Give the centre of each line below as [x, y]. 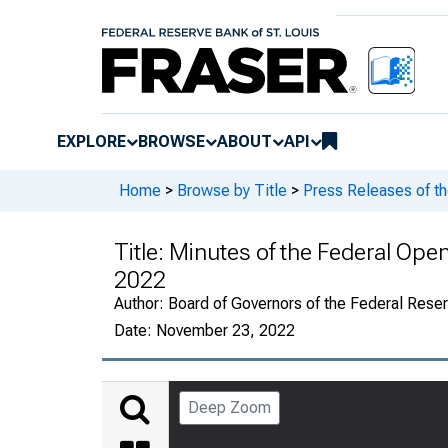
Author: [141, 303]
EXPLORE [91, 141]
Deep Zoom [229, 407]
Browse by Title [232, 191]
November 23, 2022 [225, 330]
